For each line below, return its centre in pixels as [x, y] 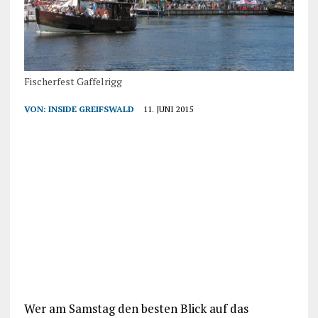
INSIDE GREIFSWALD [91, 109]
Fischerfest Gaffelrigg [73, 81]
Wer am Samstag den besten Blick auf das [136, 308]
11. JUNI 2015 [168, 109]
